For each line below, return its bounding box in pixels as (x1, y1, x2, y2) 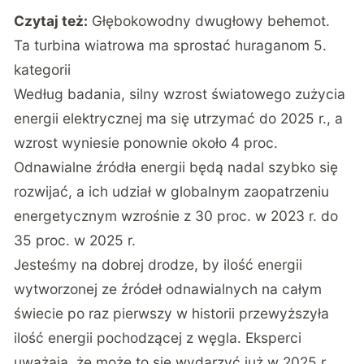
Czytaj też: (14, 12, 89, 30)
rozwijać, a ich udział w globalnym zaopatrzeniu (14, 183, 330, 201)
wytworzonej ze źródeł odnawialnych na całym (14, 280, 323, 298)
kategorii (14, 61, 71, 79)
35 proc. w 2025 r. (14, 232, 136, 249)
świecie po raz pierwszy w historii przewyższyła (14, 305, 330, 323)
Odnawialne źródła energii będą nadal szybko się (14, 158, 339, 176)
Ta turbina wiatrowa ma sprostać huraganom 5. (14, 37, 327, 54)
